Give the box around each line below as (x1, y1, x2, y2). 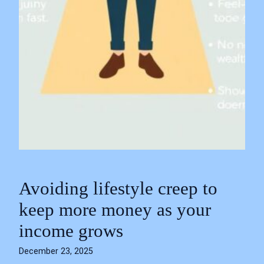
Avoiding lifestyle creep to (19, 179, 217, 199)
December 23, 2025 (19, 246, 93, 256)
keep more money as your (19, 200, 211, 220)
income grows (19, 221, 123, 241)
